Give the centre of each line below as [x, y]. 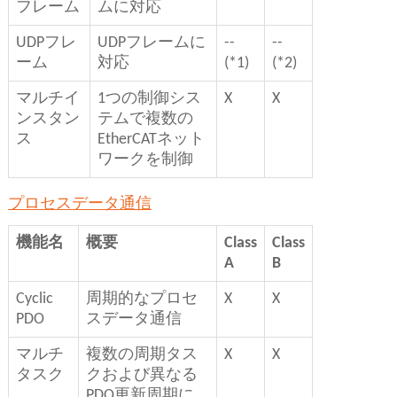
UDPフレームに [151, 43]
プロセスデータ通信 [79, 205]
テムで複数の [145, 120]
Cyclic [34, 300]
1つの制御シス [149, 99]
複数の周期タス [141, 355]
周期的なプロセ [141, 300]
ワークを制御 [145, 160]
